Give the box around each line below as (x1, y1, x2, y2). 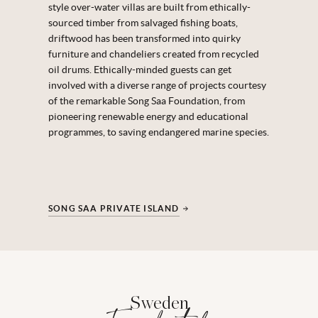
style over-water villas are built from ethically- (48, 1, 251, 13)
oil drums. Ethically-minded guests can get (48, 64, 231, 76)
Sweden (129, 295, 189, 313)
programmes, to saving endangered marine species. (48, 126, 269, 138)
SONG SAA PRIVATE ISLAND (48, 204, 180, 214)
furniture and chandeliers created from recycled (48, 48, 259, 60)
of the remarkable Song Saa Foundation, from (48, 95, 245, 107)
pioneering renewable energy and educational (48, 111, 248, 123)
